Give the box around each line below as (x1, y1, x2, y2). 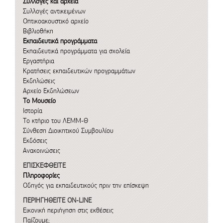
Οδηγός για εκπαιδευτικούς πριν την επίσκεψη (22, 181, 149, 190)
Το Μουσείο (22, 97, 56, 105)
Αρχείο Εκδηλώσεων (22, 87, 79, 95)
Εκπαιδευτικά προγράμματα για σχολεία (22, 47, 130, 55)
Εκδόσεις (22, 136, 47, 145)
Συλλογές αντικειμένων (22, 7, 86, 15)
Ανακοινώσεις (22, 146, 60, 155)
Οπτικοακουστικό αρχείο (22, 17, 89, 25)
